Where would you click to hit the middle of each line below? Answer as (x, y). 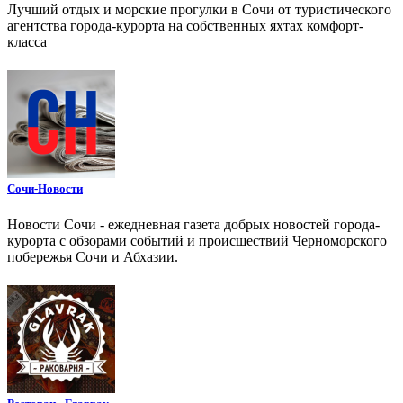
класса (27, 42)
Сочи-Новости (45, 189)
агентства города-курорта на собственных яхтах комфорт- (185, 26)
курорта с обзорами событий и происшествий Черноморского (197, 240)
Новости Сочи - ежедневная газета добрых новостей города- (193, 224)
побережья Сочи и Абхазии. (93, 256)
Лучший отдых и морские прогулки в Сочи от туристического (199, 10)
